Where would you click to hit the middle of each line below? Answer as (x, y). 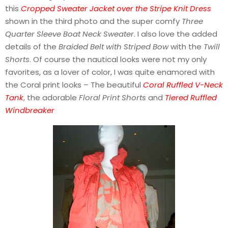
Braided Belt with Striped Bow (113, 46)
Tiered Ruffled (191, 97)
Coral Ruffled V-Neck (183, 84)
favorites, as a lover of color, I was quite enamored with (110, 72)
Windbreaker (30, 110)
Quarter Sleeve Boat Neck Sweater (69, 34)
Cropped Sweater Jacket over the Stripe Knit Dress (116, 8)
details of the (32, 46)
